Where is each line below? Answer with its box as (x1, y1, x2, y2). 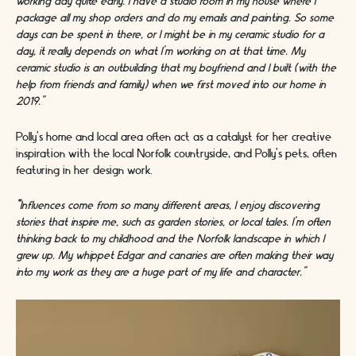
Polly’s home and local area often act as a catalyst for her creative (16, 130, 331, 144)
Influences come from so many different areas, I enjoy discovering (20, 199, 319, 212)
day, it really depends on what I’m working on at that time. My (16, 45, 305, 59)
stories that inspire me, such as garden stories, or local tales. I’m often (16, 215, 331, 229)
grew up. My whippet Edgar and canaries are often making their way (16, 249, 333, 262)
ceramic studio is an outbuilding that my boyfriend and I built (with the (16, 62, 336, 75)
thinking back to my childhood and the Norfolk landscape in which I (16, 232, 324, 246)
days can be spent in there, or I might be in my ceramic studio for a (16, 29, 324, 42)
